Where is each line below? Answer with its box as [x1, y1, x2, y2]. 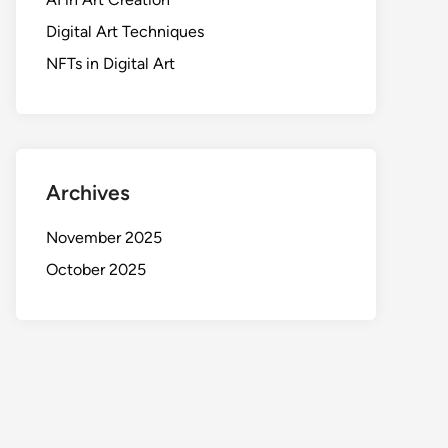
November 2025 [46, 228, 162, 247]
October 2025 [46, 260, 146, 279]
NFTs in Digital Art [46, 54, 175, 73]
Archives [46, 180, 130, 205]
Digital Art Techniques [46, 22, 204, 41]
